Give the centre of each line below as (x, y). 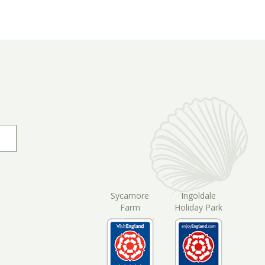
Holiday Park (199, 207)
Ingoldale (199, 195)
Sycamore (130, 195)
